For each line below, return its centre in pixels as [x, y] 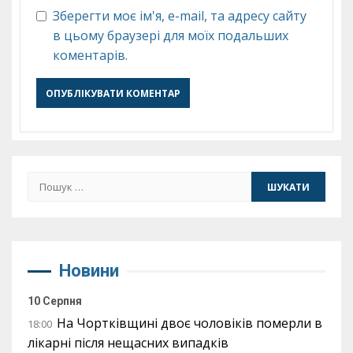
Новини [89, 271]
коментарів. [90, 55]
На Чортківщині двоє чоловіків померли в [190, 323]
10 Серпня [55, 301]
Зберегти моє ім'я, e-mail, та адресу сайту [180, 16]
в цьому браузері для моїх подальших [171, 35]
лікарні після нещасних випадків [128, 343]
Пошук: [50, 180]
